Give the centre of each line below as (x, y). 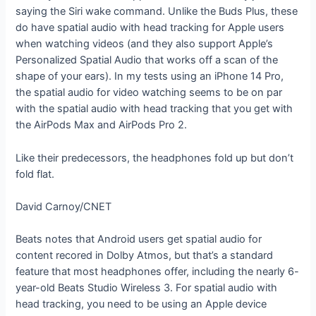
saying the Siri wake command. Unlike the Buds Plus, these (157, 12)
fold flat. (35, 174)
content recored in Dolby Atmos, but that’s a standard (145, 256)
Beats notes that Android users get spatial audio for (139, 239)
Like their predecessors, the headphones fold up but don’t (155, 158)
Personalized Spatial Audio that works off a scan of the (147, 60)
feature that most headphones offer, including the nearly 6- (158, 272)
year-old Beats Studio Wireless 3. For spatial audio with (147, 288)
